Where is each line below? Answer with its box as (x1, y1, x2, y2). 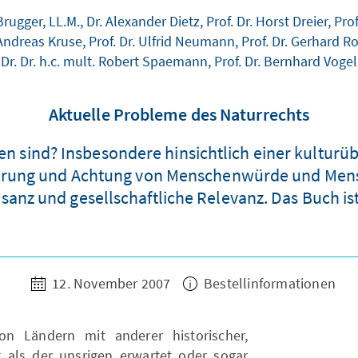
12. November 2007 (48, 274, 174, 292)
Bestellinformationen (200, 274, 336, 292)
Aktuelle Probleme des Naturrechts (48, 103, 310, 125)
